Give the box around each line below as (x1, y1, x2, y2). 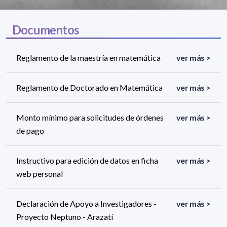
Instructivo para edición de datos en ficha (16, 156, 158, 166)
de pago (16, 126, 44, 136)
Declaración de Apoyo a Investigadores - (16, 199, 157, 209)
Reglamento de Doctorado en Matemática (16, 83, 163, 93)
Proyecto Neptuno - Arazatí (16, 212, 113, 222)
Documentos (12, 22, 79, 37)
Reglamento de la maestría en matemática (16, 53, 161, 63)
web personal (16, 169, 63, 179)
